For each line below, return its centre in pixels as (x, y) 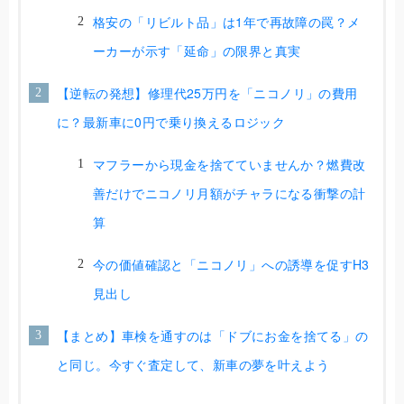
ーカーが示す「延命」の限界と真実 (197, 50)
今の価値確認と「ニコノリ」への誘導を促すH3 (231, 264)
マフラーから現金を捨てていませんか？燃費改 (230, 164)
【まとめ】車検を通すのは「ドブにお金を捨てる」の (213, 335)
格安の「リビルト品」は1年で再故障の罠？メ (227, 21)
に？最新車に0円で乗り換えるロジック (171, 121)
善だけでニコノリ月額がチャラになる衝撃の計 (230, 193)
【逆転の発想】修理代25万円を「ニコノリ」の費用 (207, 92)
